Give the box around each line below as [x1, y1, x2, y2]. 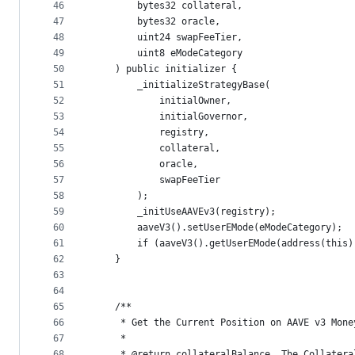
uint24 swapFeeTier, [93, 32, 242, 44]
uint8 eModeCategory [93, 48, 242, 59]
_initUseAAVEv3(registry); [93, 206, 276, 218]
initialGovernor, [93, 111, 248, 123]
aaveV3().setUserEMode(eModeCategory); [93, 222, 342, 234]
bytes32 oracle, [93, 16, 220, 28]
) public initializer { [93, 63, 281, 75]
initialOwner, [93, 95, 231, 107]
